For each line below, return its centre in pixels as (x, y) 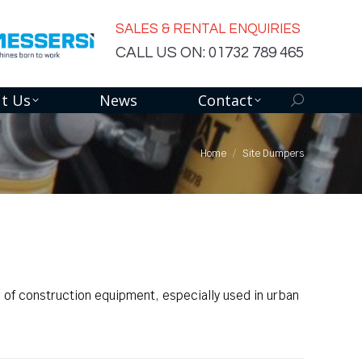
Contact (225, 100)
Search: (313, 101)
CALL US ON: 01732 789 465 (210, 52)
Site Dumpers (273, 154)
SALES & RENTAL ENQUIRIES (208, 29)
